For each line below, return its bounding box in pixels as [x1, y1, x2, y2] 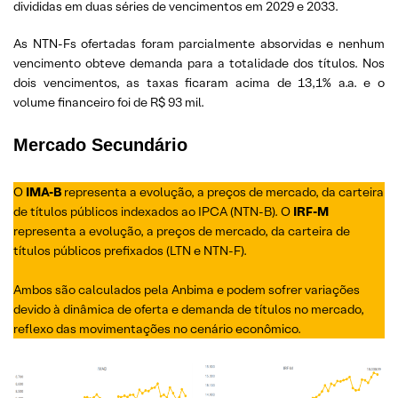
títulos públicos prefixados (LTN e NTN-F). [13, 242, 247, 259]
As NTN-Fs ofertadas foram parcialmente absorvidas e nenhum [13, 35, 385, 52]
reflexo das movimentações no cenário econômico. [13, 320, 301, 337]
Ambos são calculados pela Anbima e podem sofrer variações [13, 281, 360, 298]
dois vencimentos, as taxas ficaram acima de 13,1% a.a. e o [13, 74, 385, 91]
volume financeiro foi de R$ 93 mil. [13, 93, 204, 110]
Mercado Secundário [13, 134, 187, 155]
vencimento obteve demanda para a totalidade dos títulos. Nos [13, 54, 385, 71]
